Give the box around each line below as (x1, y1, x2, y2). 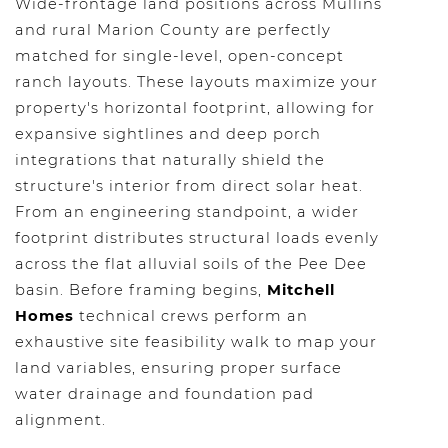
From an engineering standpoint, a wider (15, 203, 359, 221)
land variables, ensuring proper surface (15, 359, 342, 377)
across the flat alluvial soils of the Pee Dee (15, 255, 367, 273)
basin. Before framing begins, (15, 281, 267, 299)
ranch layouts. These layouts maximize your (15, 73, 378, 91)
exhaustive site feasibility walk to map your (15, 333, 377, 351)
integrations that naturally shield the (15, 151, 325, 169)
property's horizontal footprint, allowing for (15, 99, 375, 117)
